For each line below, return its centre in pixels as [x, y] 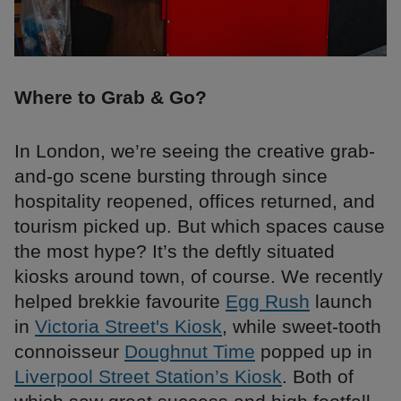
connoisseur [69, 352]
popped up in [314, 352]
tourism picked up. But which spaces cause [200, 226]
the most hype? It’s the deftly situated [175, 252]
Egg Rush [268, 302]
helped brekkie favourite [120, 302]
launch [341, 302]
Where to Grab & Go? [111, 98]
